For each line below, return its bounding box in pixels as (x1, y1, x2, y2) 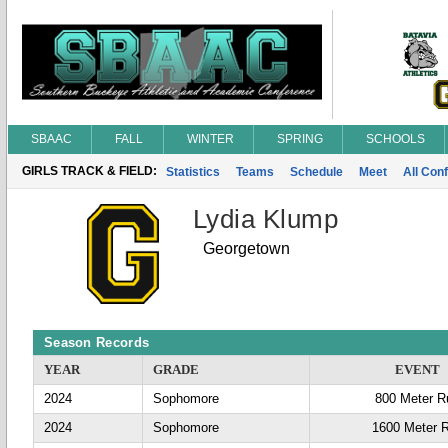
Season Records (44, 335, 150, 350)
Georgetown (203, 240, 290, 257)
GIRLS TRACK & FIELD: (22, 164, 157, 178)
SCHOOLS (366, 132, 425, 146)
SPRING (277, 132, 323, 146)
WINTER (187, 132, 234, 146)
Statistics (166, 165, 220, 179)
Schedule (290, 165, 343, 179)
